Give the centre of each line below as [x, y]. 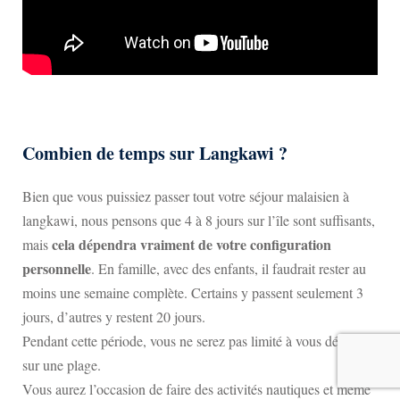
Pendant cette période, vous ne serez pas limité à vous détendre [198, 340]
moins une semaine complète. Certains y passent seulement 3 [193, 292]
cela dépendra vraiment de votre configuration [192, 244]
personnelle [57, 268]
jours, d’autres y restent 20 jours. [114, 316]
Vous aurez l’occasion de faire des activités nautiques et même [196, 388]
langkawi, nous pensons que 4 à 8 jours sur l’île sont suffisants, [199, 220]
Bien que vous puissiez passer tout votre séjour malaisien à [186, 196]
